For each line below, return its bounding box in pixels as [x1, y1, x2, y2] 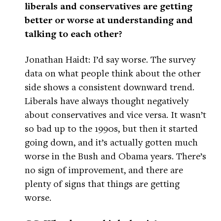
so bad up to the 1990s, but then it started [25, 122, 198, 135]
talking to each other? [25, 27, 122, 40]
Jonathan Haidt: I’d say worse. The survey [25, 53, 195, 66]
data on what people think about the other [25, 67, 201, 79]
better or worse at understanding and [25, 13, 193, 27]
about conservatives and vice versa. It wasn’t [25, 108, 206, 121]
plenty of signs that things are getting [25, 177, 180, 190]
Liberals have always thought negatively [25, 94, 188, 107]
